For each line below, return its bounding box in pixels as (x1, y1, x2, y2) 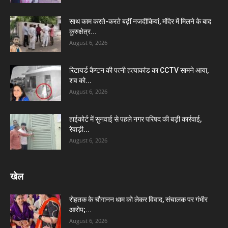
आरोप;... (69, 205, 92, 214)
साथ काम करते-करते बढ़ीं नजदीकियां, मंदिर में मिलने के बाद (69, 17, 211, 25)
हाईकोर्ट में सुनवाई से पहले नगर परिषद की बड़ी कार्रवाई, (69, 115, 202, 123)
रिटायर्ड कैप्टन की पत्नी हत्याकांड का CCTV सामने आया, (69, 66, 209, 74)
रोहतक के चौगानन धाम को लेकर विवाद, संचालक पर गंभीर (69, 195, 208, 204)
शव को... (69, 76, 92, 84)
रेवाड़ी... (69, 125, 90, 133)
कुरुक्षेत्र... (69, 27, 97, 36)
